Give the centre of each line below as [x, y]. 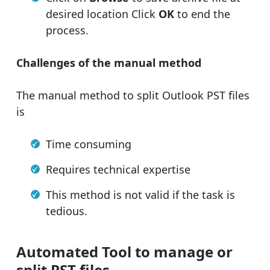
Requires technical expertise [118, 170]
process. [67, 30]
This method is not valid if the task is [140, 195]
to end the [204, 14]
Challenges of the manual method [109, 63]
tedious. [67, 211]
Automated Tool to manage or [124, 252]
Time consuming [89, 144]
